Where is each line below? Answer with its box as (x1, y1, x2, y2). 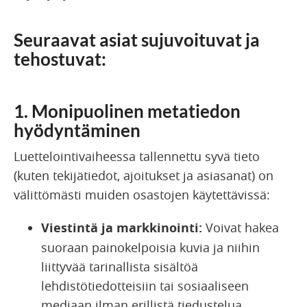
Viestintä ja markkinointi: (41, 219, 202, 236)
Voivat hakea (202, 219, 279, 236)
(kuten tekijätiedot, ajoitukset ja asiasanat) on (14, 167, 273, 184)
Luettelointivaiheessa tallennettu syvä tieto (14, 147, 260, 164)
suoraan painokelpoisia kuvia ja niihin (41, 238, 260, 256)
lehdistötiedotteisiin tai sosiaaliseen (41, 277, 249, 294)
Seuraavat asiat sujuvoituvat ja (14, 28, 260, 51)
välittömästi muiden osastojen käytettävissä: (14, 186, 270, 203)
